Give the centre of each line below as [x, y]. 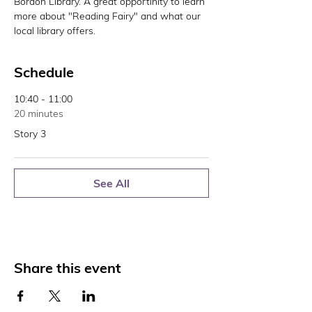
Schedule [44, 72]
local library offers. [56, 31]
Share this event [68, 268]
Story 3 [30, 134]
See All [111, 183]
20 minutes [39, 114]
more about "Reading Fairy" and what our [109, 16]
